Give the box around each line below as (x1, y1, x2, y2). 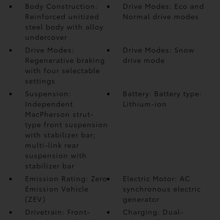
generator (123, 194, 160, 204)
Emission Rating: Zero (25, 173, 108, 183)
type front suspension (25, 119, 108, 129)
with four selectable (25, 65, 100, 75)
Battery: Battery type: (123, 88, 202, 98)
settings (25, 76, 55, 85)
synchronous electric (123, 184, 201, 193)
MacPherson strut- (25, 109, 94, 119)
